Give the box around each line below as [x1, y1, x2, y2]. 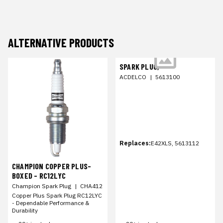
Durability [12, 207, 38, 214]
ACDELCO [119, 73, 146, 81]
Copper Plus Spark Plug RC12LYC [12, 192, 102, 199]
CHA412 [80, 182, 103, 190]
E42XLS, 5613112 [151, 139, 199, 147]
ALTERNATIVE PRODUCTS [8, 35, 114, 50]
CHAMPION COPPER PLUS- [12, 161, 92, 171]
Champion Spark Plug [12, 182, 71, 190]
